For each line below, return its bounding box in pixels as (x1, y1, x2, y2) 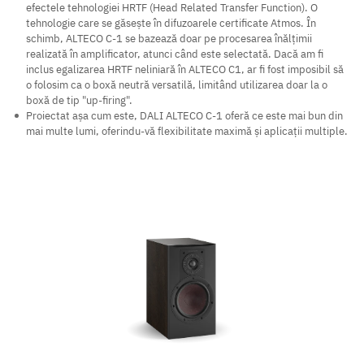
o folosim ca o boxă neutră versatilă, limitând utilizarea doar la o (26, 78, 327, 93)
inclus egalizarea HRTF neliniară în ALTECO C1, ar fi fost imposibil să (26, 63, 344, 77)
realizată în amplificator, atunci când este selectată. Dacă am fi (26, 47, 323, 62)
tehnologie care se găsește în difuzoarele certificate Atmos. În (26, 16, 316, 31)
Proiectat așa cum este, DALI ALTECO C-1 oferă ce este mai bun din (26, 109, 343, 123)
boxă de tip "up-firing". (26, 93, 132, 108)
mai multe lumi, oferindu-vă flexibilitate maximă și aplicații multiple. (26, 124, 348, 139)
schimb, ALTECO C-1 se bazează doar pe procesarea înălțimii (26, 32, 312, 46)
